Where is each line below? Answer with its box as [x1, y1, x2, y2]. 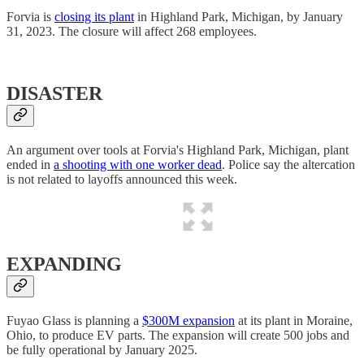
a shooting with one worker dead [54, 157, 222, 171]
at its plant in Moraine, [235, 314, 353, 328]
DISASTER [6, 82, 102, 104]
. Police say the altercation [222, 157, 355, 171]
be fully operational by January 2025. [6, 343, 197, 357]
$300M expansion [142, 314, 235, 328]
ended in [6, 157, 54, 171]
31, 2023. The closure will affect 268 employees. [6, 24, 257, 38]
